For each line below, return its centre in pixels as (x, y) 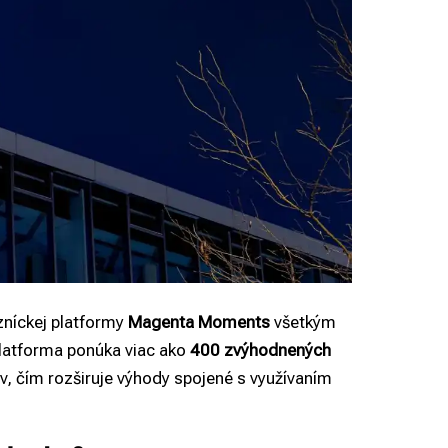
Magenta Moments (199, 321)
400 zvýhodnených (260, 349)
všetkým (303, 321)
